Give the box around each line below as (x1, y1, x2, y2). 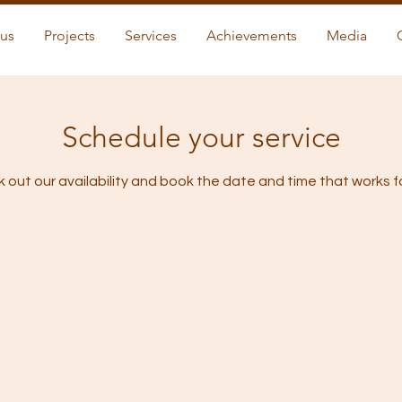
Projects (43, 27, 95, 44)
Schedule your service (61, 120, 341, 154)
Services (124, 27, 177, 44)
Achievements (205, 27, 297, 44)
